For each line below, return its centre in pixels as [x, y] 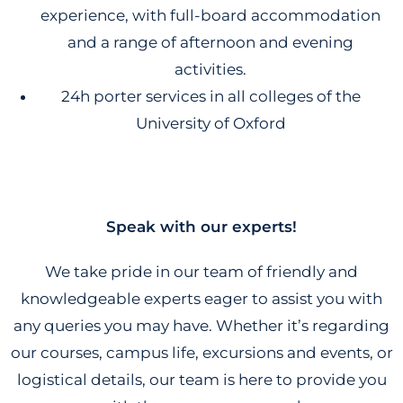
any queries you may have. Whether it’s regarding [201, 325]
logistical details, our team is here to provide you [201, 379]
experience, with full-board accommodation [210, 15]
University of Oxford [210, 123]
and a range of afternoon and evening [210, 42]
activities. [210, 69]
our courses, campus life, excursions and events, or [201, 352]
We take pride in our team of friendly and [201, 271]
